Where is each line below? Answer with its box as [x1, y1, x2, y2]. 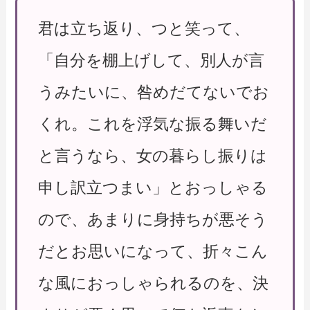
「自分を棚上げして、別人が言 [38, 51, 265, 70]
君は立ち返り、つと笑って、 [38, 19, 250, 38]
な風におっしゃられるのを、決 [38, 274, 269, 293]
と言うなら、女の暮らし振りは [38, 147, 268, 165]
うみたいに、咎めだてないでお [38, 83, 270, 102]
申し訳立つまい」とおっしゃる [38, 179, 268, 197]
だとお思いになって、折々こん [38, 242, 268, 261]
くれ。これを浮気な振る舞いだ [38, 115, 268, 134]
